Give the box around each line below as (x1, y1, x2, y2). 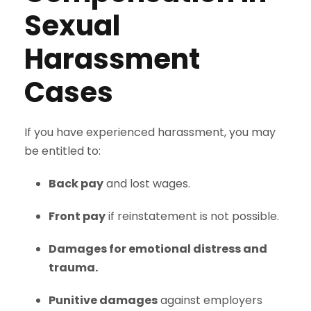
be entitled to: (24, 143, 101, 159)
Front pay (49, 208, 106, 224)
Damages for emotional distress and (49, 241, 267, 257)
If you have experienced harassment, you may (24, 124, 276, 140)
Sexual (24, 6, 120, 45)
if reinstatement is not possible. (106, 208, 279, 224)
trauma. (49, 260, 98, 276)
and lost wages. (103, 176, 190, 192)
